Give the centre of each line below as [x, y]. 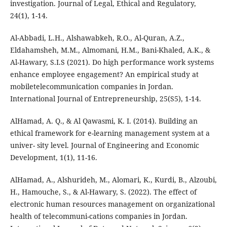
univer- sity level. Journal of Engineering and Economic [104, 145]
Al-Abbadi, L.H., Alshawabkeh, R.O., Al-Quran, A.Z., [97, 38]
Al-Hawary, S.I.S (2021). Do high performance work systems [112, 62]
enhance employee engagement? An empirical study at [104, 74]
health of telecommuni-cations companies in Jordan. [99, 216]
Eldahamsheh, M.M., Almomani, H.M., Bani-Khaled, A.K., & [110, 50]
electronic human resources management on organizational [112, 204]
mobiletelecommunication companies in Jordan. [91, 87]
